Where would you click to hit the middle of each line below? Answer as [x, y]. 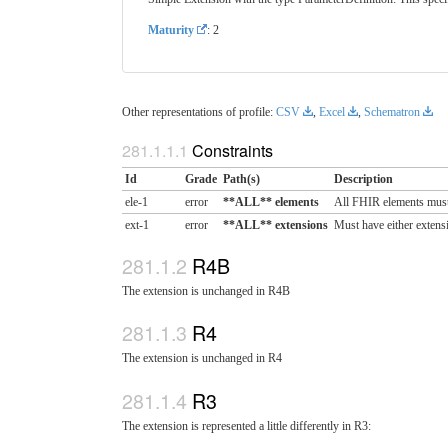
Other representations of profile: [199, 111]
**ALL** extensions [275, 225]
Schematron [392, 111]
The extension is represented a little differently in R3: [246, 425]
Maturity [170, 30]
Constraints [232, 150]
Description [363, 179]
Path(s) [241, 179]
